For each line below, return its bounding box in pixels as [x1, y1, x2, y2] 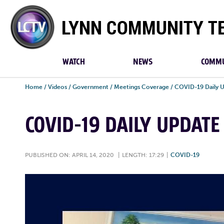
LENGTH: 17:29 [122, 151, 164, 158]
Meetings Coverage [114, 83, 169, 90]
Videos [48, 83, 67, 90]
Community [9, 18, 51, 27]
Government [72, 83, 108, 90]
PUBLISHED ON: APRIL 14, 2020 [25, 151, 114, 158]
